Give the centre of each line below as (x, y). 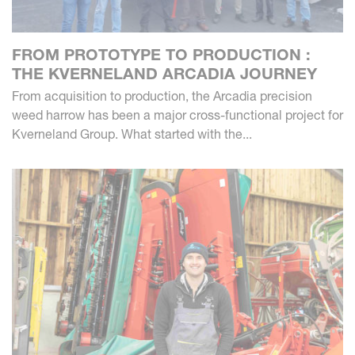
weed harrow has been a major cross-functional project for (177, 115)
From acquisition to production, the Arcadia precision (162, 95)
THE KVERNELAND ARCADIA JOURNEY (164, 73)
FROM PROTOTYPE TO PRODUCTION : (161, 54)
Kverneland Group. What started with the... (132, 134)
